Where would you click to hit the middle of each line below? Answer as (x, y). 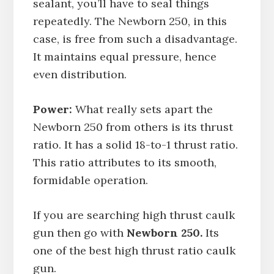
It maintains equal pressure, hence (124, 57)
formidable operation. (90, 180)
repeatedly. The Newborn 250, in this (130, 21)
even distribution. (80, 75)
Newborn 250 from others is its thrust (133, 127)
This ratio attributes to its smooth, (124, 163)
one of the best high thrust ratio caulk (134, 251)
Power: (52, 109)
